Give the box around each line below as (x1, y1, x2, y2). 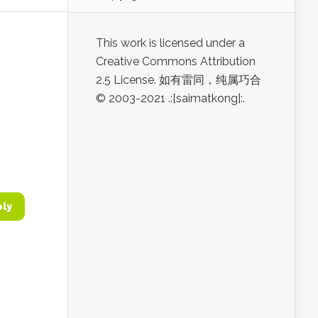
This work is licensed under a (96, 36, 245, 50)
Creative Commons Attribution (96, 55, 256, 68)
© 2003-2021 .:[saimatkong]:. (96, 92, 245, 105)
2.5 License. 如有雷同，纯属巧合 (96, 73, 261, 87)
